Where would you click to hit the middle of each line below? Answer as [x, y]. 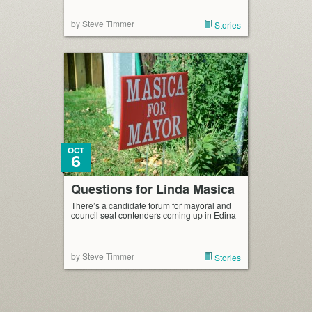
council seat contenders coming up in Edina [154, 215]
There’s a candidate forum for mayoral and [151, 205]
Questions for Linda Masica [153, 189]
